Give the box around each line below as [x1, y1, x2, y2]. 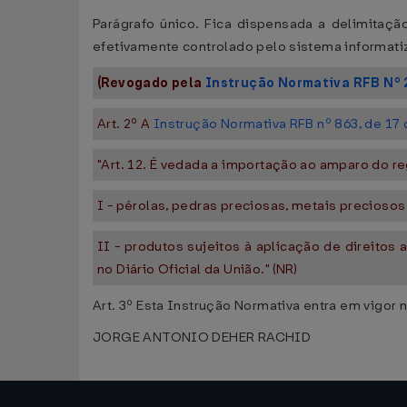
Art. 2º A [97, 115, 154, 133]
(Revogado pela [97, 74, 205, 92]
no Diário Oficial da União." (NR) [97, 261, 298, 278]
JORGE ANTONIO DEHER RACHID [93, 329, 312, 346]
